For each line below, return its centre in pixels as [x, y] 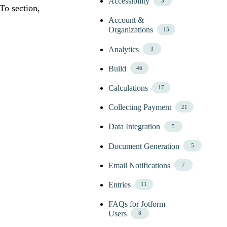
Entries [120, 184]
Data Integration [135, 127]
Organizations [131, 30]
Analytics [124, 49]
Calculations [128, 88]
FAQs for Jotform [137, 204]
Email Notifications [140, 165]
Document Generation [144, 146]
